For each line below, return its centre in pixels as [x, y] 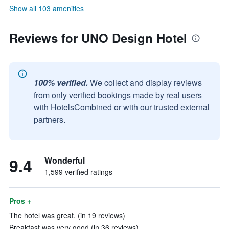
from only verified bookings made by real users [118, 95]
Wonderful [65, 160]
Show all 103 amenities [47, 8]
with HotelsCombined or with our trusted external [122, 107]
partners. [50, 119]
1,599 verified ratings [78, 172]
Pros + [20, 201]
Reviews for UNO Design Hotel [98, 38]
